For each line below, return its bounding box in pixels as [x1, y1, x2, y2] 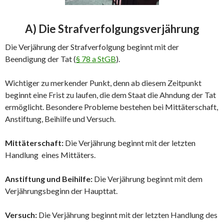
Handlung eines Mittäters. [5, 150, 95, 159]
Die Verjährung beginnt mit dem [92, 174, 202, 183]
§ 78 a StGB [76, 54, 116, 63]
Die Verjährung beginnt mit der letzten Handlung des [37, 210, 217, 219]
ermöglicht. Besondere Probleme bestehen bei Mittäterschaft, [5, 102, 218, 111]
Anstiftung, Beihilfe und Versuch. [5, 114, 115, 123]
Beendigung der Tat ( [5, 54, 76, 63]
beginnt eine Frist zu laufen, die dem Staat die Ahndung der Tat [5, 90, 216, 99]
